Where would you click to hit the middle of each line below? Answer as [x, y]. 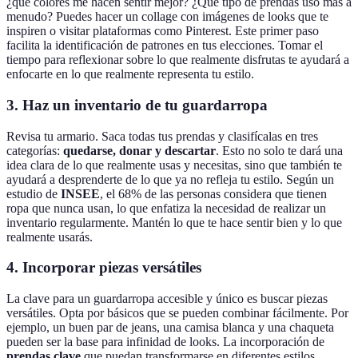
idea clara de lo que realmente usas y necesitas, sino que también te [174, 165]
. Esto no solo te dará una [279, 150]
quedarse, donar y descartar [139, 150]
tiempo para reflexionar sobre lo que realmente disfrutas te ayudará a [178, 60]
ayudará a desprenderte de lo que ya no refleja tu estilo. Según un [170, 179]
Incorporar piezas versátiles [112, 268]
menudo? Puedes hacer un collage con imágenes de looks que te [167, 17]
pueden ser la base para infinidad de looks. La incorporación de [165, 342]
